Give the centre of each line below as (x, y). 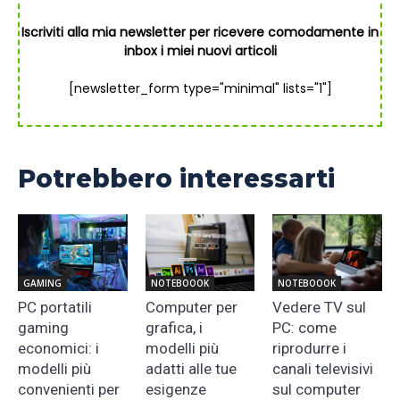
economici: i (58, 349)
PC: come (305, 328)
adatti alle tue (191, 369)
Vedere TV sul (320, 308)
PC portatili (55, 308)
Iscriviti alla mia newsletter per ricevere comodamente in (200, 33)
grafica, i (174, 328)
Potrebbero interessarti (176, 179)
